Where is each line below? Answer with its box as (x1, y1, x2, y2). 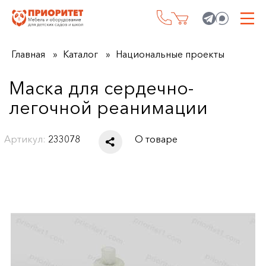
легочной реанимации (8, 97, 208, 119)
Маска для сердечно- (8, 77, 194, 99)
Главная (11, 48, 45, 60)
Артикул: (4, 132, 46, 145)
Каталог (62, 48, 98, 60)
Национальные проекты (115, 48, 224, 60)
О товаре (135, 132, 178, 145)
